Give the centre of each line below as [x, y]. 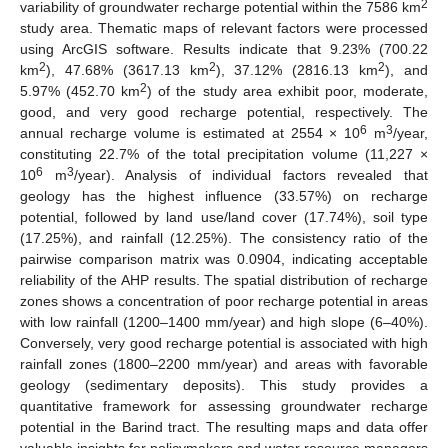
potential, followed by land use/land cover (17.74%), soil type [224, 216]
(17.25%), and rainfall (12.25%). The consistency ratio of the [224, 237]
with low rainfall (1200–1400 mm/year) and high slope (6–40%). [224, 321]
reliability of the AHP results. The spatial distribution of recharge [224, 279]
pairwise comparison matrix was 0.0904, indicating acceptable [224, 258]
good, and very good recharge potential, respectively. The [224, 111]
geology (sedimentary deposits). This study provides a [224, 384]
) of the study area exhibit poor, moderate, [288, 90]
